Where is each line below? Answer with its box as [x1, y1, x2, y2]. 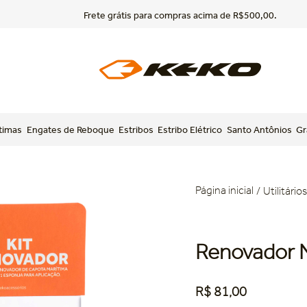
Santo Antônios [226, 124, 292, 135]
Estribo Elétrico [158, 124, 223, 135]
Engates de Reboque [26, 124, 114, 135]
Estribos [118, 124, 153, 135]
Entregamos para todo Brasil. [119, 10, 241, 22]
